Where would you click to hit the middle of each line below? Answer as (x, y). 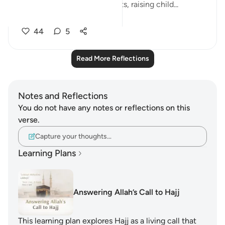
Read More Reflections (113, 59)
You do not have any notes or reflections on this (104, 108)
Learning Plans (47, 153)
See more (39, 17)
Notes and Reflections (63, 96)
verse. (29, 120)
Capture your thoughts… (73, 136)
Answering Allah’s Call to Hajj (127, 192)
